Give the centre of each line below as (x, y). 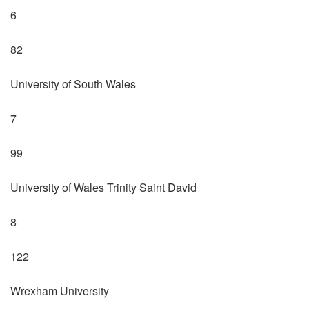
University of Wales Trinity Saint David (103, 187)
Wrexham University (60, 290)
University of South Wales (73, 83)
